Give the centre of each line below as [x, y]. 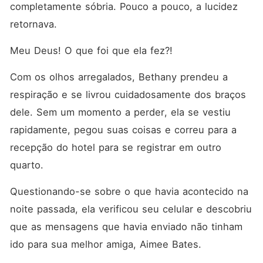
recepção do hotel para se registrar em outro [115, 147]
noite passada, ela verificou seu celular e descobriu [131, 209]
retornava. [35, 24]
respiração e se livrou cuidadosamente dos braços [128, 95]
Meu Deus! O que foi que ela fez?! [93, 50]
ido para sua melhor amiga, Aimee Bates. [107, 244]
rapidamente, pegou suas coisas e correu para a [123, 130]
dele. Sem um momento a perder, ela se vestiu [120, 112]
